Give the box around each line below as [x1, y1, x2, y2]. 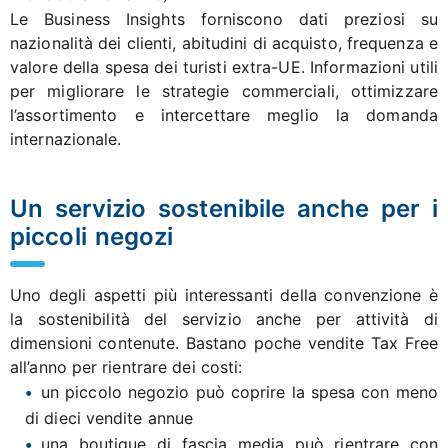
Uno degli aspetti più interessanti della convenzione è [10, 284, 438, 305]
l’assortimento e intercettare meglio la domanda [10, 104, 438, 125]
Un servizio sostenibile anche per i [10, 193, 438, 223]
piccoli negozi [10, 221, 174, 251]
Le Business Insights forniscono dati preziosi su [10, 8, 438, 29]
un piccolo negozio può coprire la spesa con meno [41, 381, 438, 402]
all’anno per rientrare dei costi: [10, 356, 243, 377]
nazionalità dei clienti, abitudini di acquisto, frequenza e [10, 32, 438, 53]
